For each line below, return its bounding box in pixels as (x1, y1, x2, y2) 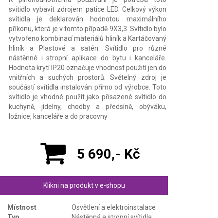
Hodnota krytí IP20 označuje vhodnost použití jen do (9, 63, 166, 72)
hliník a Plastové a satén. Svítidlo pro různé (9, 44, 166, 52)
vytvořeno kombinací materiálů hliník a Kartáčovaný (9, 34, 166, 42)
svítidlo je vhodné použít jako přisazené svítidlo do (9, 92, 166, 101)
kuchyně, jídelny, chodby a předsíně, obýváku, (9, 102, 166, 110)
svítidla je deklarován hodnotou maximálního (9, 15, 166, 23)
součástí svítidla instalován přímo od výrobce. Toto (9, 83, 166, 91)
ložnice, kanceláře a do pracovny (9, 112, 108, 120)
